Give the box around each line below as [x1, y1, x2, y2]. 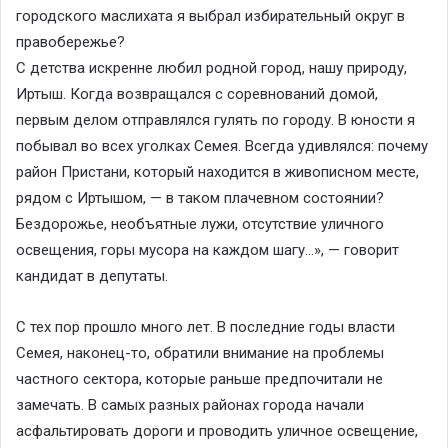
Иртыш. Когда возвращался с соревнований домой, [16, 84, 378, 103]
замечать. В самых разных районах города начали [16, 395, 364, 414]
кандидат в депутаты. [16, 266, 168, 285]
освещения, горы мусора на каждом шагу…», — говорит [16, 240, 399, 259]
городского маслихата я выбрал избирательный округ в [16, 6, 405, 25]
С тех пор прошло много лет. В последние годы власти [16, 317, 395, 336]
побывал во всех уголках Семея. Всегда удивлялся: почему [16, 136, 428, 155]
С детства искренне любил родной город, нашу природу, [16, 58, 407, 77]
